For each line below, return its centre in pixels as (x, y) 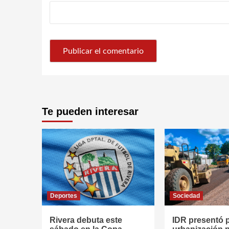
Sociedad (186, 196)
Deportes (64, 196)
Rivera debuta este (86, 220)
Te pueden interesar (90, 112)
